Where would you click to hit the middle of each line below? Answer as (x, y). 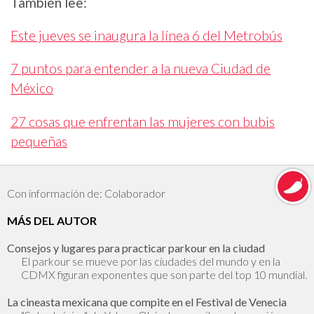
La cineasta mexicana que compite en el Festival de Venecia (147, 301)
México (32, 88)
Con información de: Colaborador (86, 193)
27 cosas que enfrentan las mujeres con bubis (143, 121)
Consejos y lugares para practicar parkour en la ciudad (136, 247)
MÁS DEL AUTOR (52, 220)
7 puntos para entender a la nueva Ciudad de (141, 69)
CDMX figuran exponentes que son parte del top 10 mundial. (164, 274)
